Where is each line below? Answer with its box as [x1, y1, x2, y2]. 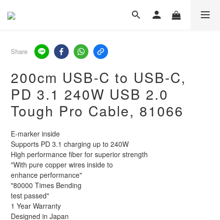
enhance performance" [11, 170, 82, 180]
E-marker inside [11, 129, 60, 138]
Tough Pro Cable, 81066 [11, 101, 184, 120]
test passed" [11, 191, 49, 200]
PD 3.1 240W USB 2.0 [11, 84, 168, 104]
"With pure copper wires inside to [11, 160, 115, 169]
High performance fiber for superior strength [11, 149, 148, 159]
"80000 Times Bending [11, 180, 82, 190]
